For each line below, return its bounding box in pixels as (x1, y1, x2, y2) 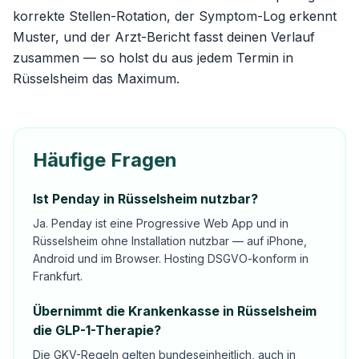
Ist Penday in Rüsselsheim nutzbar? (33, 191, 258, 207)
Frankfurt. (33, 269, 83, 283)
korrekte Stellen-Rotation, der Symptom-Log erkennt (13, 8, 337, 24)
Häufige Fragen (33, 148, 177, 171)
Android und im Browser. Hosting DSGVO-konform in (33, 252, 309, 265)
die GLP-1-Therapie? (33, 322, 161, 338)
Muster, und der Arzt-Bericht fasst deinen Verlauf (13, 29, 315, 45)
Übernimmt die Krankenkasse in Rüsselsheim (33, 303, 317, 319)
